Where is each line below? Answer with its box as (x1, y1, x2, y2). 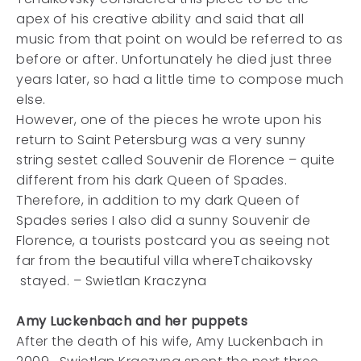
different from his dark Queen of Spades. (16, 171, 287, 189)
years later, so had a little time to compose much (16, 70, 344, 89)
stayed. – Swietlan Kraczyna (16, 272, 210, 290)
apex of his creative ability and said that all (16, 10, 304, 28)
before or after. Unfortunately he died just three (16, 50, 333, 68)
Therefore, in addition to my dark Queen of (16, 191, 300, 210)
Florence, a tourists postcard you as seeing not (16, 231, 330, 250)
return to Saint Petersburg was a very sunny (16, 131, 306, 149)
